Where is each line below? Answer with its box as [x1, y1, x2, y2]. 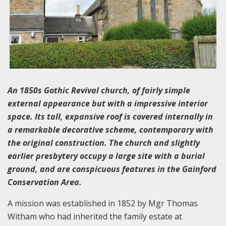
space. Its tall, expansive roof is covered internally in [8, 110, 213, 122]
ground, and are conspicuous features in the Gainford [8, 163, 216, 175]
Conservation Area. [8, 176, 88, 188]
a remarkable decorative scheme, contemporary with [8, 124, 213, 135]
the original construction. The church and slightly [8, 137, 200, 148]
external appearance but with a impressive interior [8, 97, 208, 109]
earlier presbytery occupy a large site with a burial [8, 150, 205, 161]
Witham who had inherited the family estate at [8, 210, 182, 222]
